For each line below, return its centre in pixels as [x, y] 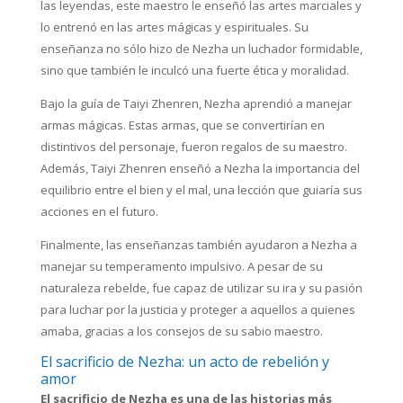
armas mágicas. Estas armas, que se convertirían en [182, 125]
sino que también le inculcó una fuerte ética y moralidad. [194, 71]
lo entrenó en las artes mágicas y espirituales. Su [174, 27]
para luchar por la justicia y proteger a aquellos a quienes [197, 310]
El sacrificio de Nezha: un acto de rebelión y [184, 362]
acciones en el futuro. [99, 212]
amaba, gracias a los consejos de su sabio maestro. [181, 331]
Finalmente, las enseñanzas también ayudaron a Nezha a [198, 245]
